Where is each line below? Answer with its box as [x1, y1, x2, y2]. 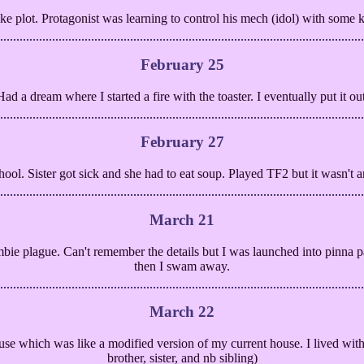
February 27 [140, 133, 224, 151]
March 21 [149, 210, 214, 228]
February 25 [140, 55, 224, 73]
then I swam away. [134, 258, 230, 273]
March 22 [149, 303, 214, 321]
